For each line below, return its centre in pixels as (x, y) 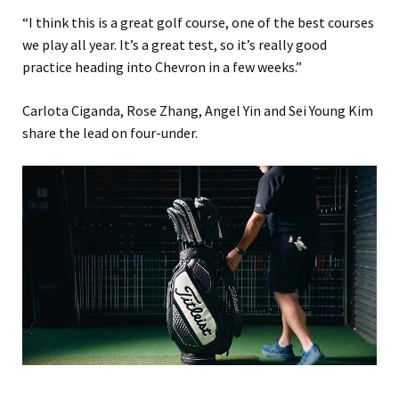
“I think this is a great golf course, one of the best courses (198, 23)
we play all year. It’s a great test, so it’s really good (175, 45)
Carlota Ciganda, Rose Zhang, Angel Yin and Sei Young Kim (198, 111)
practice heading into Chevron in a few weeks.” (162, 67)
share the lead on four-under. (110, 133)
